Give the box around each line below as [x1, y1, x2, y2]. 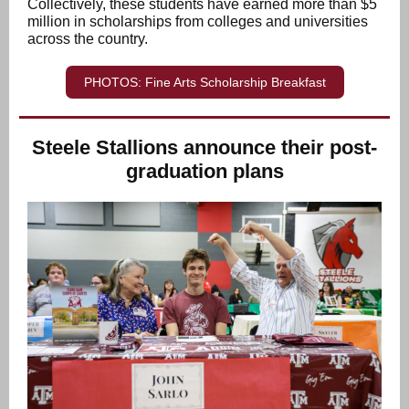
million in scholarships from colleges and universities [27, 14, 368, 29]
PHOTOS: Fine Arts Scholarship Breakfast [83, 75, 326, 89]
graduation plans [125, 160, 284, 183]
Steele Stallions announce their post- [32, 136, 377, 159]
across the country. [27, 31, 148, 47]
